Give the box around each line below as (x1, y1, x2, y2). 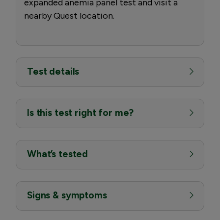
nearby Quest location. (24, 10, 114, 21)
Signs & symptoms (27, 189, 107, 201)
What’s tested (27, 148, 88, 160)
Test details (27, 65, 80, 77)
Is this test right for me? (27, 107, 134, 118)
